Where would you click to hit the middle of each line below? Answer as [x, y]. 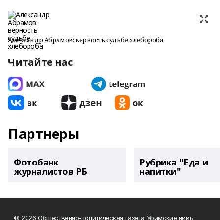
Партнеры [43, 134]
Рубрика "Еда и [174, 162]
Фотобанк [36, 162]
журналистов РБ [51, 171]
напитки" [160, 171]
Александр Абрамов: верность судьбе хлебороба [86, 40]
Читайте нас [40, 62]
